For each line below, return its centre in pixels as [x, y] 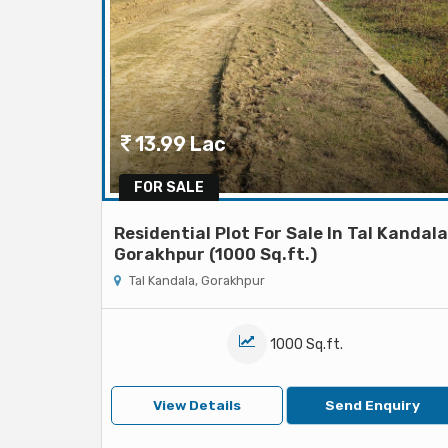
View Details [197, 405]
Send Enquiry [372, 405]
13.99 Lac [179, 144]
